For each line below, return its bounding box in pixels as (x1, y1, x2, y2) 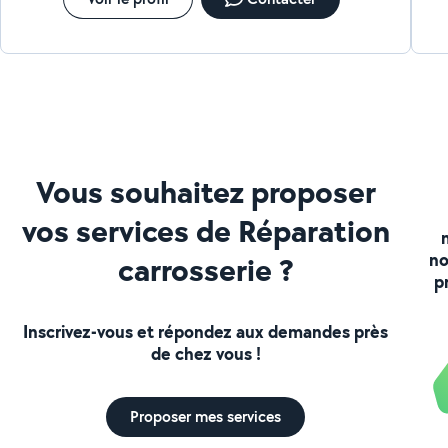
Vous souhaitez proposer (35, 169, 376, 213)
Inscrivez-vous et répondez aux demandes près (23, 318, 389, 344)
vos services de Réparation (21, 208, 390, 252)
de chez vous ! (150, 340, 261, 366)
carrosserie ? (117, 247, 294, 291)
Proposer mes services (130, 405, 282, 427)
